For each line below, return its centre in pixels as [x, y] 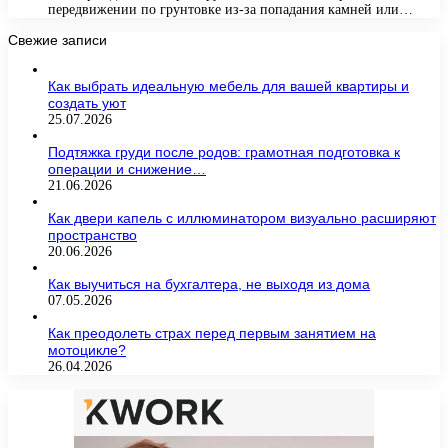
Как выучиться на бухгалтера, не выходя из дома [209, 284]
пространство [92, 235]
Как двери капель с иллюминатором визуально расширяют [242, 218]
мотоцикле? [87, 350]
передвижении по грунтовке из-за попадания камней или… [230, 10]
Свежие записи [57, 40]
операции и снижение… [127, 169]
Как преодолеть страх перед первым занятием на [212, 333]
